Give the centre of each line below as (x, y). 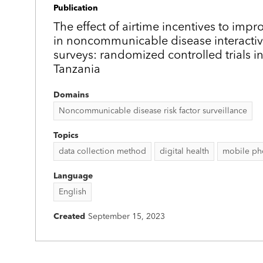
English (73, 192)
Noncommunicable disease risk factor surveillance (153, 111)
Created (69, 217)
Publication (76, 8)
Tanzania (77, 70)
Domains (71, 95)
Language (73, 176)
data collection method (102, 151)
